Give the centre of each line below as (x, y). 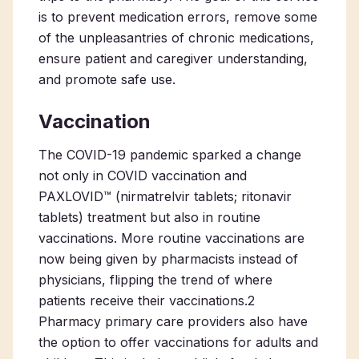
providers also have (246, 321)
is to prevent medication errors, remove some (178, 17)
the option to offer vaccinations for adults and (178, 342)
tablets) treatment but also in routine (149, 217)
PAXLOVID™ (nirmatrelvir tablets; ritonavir (165, 196)
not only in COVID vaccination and (143, 175)
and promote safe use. (109, 79)
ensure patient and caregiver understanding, (173, 58)
